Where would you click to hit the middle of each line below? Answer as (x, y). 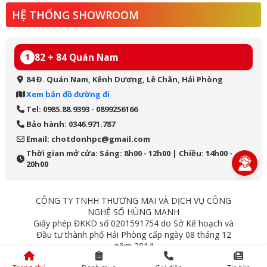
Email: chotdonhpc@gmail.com (88, 139)
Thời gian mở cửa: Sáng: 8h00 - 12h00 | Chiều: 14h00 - (129, 153)
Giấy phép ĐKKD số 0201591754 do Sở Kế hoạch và (133, 223)
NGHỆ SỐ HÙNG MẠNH (133, 212)
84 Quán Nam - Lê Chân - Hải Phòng (133, 257)
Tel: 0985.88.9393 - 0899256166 (82, 109)
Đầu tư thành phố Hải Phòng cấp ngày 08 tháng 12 (133, 235)
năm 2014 (133, 246)
